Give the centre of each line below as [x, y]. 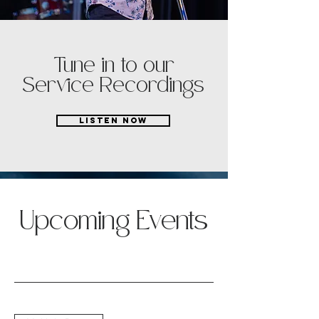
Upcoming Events [114, 221]
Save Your [114, 208]
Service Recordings [114, 85]
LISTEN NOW [113, 120]
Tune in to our [114, 66]
